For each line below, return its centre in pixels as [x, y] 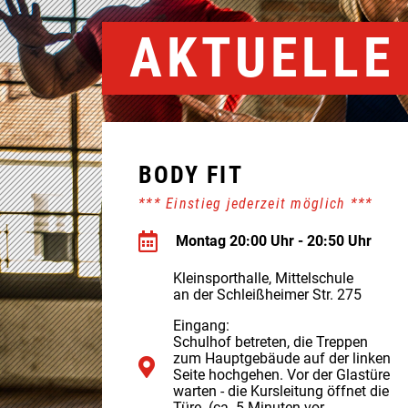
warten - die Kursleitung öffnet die [281, 391]
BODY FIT [191, 175]
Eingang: [201, 326]
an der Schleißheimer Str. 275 [267, 295]
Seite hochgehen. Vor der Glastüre [281, 375]
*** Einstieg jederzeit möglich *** [256, 204]
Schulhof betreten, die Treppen [270, 342]
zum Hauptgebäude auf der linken [282, 358]
